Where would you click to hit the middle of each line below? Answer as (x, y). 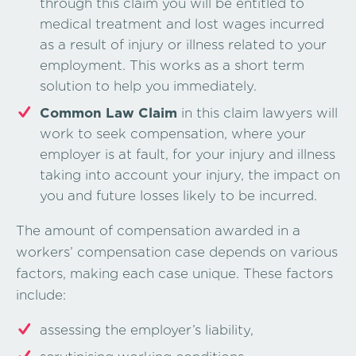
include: (41, 294)
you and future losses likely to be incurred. (178, 195)
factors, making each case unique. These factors (174, 273)
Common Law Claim (108, 112)
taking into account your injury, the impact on (190, 174)
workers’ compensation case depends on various (177, 252)
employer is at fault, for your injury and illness (188, 154)
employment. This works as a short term (172, 65)
